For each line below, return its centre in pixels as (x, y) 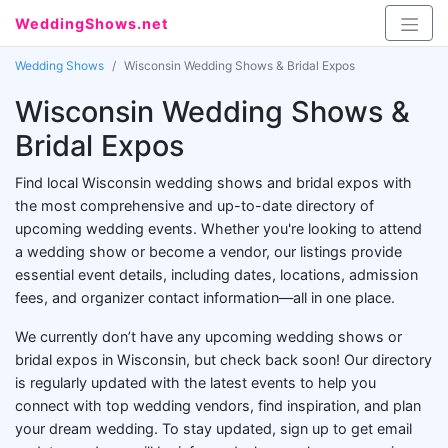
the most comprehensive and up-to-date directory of (194, 205)
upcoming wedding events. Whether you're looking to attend (218, 228)
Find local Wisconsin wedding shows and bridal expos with (213, 182)
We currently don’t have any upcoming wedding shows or (208, 336)
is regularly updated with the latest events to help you (195, 382)
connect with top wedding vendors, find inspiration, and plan (218, 405)
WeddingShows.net (92, 24)
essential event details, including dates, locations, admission (216, 274)
